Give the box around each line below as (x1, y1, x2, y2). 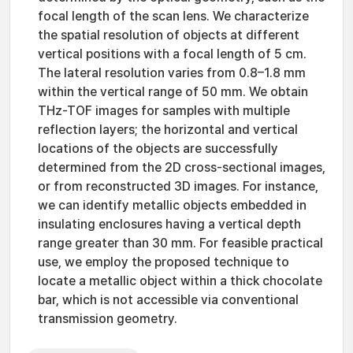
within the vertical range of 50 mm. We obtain (38, 84, 308, 99)
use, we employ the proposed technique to (38, 255, 289, 269)
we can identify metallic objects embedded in (38, 198, 307, 213)
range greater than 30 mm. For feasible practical (38, 236, 323, 251)
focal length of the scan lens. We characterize (38, 9, 309, 24)
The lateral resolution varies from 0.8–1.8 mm (38, 65, 306, 80)
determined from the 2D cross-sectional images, (38, 160, 325, 175)
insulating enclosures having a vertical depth (38, 217, 301, 232)
